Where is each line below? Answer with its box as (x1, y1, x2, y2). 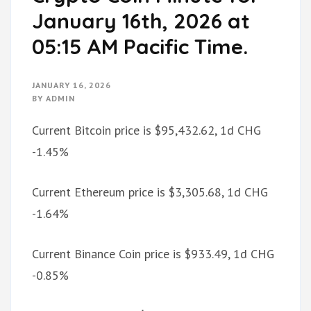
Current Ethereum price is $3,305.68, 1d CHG (32, 184, 268, 201)
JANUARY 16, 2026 (32, 80, 111, 91)
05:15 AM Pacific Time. (32, 33, 248, 60)
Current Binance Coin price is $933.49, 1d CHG (32, 246, 274, 262)
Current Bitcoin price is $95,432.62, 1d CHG (32, 122, 261, 139)
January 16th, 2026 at (32, 8, 250, 35)
